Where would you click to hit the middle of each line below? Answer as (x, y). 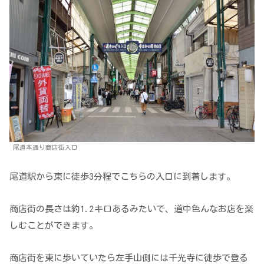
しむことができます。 (54, 225)
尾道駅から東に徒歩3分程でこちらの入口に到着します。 (122, 176)
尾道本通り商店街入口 (45, 147)
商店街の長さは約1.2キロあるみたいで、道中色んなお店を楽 (131, 209)
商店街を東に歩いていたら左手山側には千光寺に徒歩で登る (129, 258)
